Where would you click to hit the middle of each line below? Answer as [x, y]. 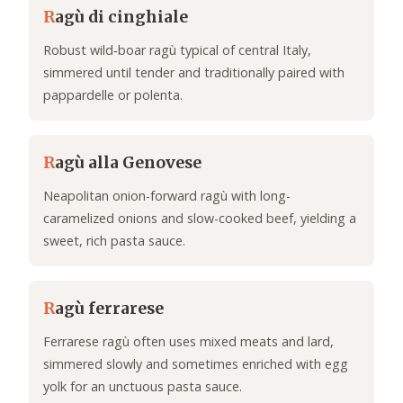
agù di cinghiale [121, 18]
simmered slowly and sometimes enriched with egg [196, 364]
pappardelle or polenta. [113, 95]
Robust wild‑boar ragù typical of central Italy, [177, 50]
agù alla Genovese [128, 163]
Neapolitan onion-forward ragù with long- [167, 196]
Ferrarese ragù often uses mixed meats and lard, [188, 342]
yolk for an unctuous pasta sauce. [143, 387]
